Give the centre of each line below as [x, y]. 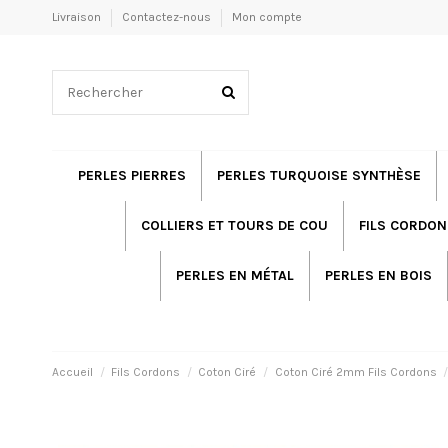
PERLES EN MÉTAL [235, 275]
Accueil [72, 371]
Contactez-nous [168, 17]
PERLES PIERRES [131, 175]
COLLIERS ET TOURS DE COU [234, 225]
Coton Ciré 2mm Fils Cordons [355, 371]
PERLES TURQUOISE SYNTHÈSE [318, 175]
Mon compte [267, 17]
